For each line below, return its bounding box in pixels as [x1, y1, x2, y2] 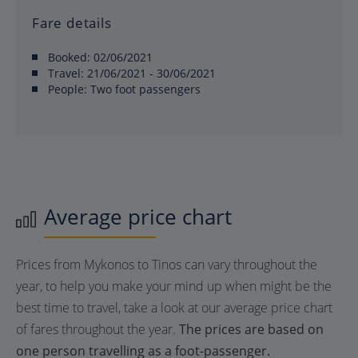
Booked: [48, 49, 93, 65]
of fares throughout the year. [16, 320, 179, 338]
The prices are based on [179, 320, 324, 338]
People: [48, 81, 87, 97]
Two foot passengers [87, 81, 201, 97]
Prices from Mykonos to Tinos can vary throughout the [16, 255, 317, 273]
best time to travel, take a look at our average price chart [16, 298, 332, 316]
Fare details [32, 13, 112, 32]
